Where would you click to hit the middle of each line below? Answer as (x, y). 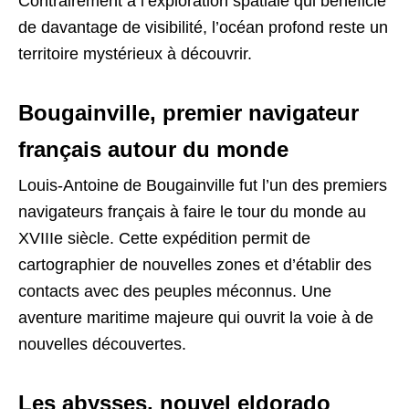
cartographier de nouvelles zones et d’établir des (195, 264)
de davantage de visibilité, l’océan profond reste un (203, 27)
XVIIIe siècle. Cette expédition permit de (164, 238)
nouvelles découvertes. (102, 344)
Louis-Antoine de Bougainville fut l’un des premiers (203, 185)
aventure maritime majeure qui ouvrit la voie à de (196, 317)
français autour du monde (153, 149)
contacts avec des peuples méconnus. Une (175, 291)
